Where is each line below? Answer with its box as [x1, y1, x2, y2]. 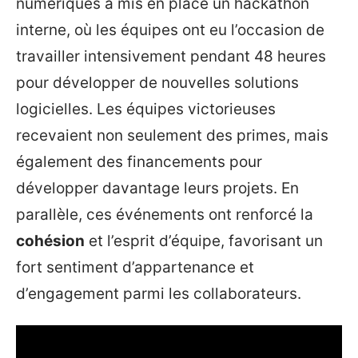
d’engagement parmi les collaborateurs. [16, 284, 301, 303]
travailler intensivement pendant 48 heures [16, 47, 326, 66]
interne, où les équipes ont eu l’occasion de [16, 21, 324, 39]
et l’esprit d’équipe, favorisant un [85, 232, 323, 250]
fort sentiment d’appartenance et [16, 258, 254, 276]
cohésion [16, 232, 85, 250]
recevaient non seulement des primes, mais [16, 126, 328, 145]
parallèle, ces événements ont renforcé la [16, 205, 313, 224]
